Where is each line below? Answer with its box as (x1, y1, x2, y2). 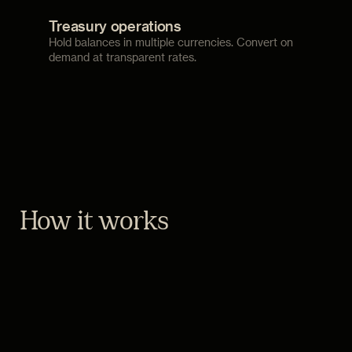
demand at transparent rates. (48, 49, 196, 64)
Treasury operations (48, 16, 181, 34)
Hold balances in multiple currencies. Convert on (48, 35, 293, 49)
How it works (19, 211, 169, 236)
